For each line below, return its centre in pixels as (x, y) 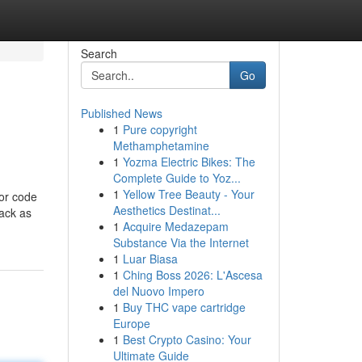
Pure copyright (160, 129)
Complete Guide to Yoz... (177, 178)
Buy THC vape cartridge (184, 307)
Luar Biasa (150, 259)
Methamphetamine (161, 145)
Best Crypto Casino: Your (187, 339)
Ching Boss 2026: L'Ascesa (192, 275)
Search (99, 53)
